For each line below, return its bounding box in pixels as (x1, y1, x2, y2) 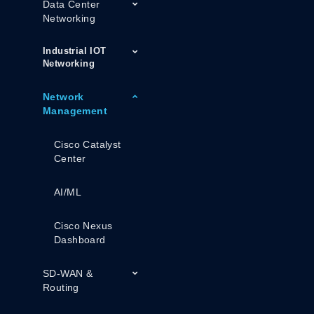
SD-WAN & (43, 268, 93, 279)
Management (43, 105, 108, 116)
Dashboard (54, 234, 106, 245)
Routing (43, 282, 79, 293)
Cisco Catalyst (54, 139, 121, 150)
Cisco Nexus (54, 220, 113, 231)
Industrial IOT (43, 46, 107, 56)
